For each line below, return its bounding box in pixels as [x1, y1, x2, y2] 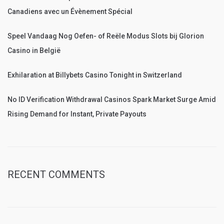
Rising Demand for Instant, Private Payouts [7, 110, 146, 118]
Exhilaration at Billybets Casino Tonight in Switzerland [7, 71, 182, 79]
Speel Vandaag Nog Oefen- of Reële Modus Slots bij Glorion [7, 32, 204, 40]
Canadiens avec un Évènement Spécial [7, 7, 132, 15]
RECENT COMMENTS [7, 168, 105, 180]
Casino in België [7, 46, 60, 54]
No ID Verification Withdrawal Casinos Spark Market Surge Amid [7, 95, 216, 103]
